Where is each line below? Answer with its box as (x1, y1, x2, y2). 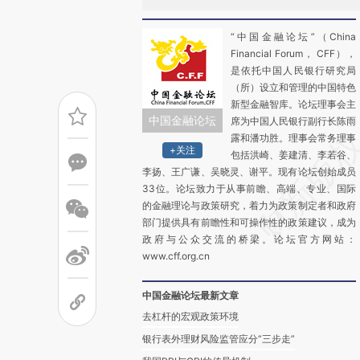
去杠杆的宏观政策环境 (142, 310, 239, 322)
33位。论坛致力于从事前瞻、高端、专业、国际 (142, 182, 356, 194)
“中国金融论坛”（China (231, 31, 356, 43)
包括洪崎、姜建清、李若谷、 (231, 149, 356, 161)
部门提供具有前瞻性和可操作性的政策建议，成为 (142, 216, 356, 228)
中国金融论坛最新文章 (142, 289, 239, 301)
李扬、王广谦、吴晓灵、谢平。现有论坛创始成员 (142, 166, 356, 178)
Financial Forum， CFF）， (231, 47, 356, 59)
